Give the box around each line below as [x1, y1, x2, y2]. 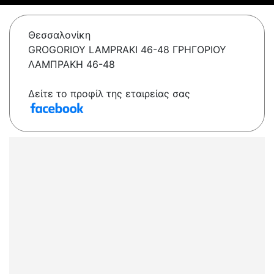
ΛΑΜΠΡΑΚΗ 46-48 [28, 58, 115, 71]
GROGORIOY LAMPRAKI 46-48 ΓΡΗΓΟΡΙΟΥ [28, 43, 226, 56]
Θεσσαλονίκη [28, 29, 91, 42]
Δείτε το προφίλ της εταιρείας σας [28, 87, 190, 100]
